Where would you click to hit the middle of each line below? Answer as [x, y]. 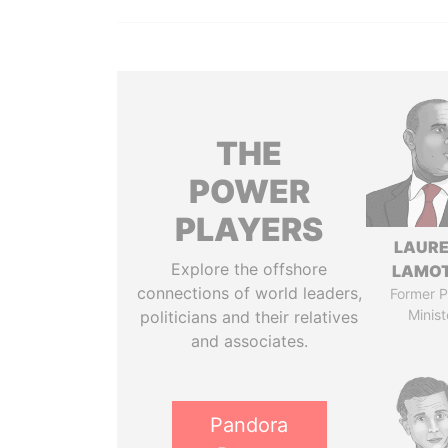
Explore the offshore [249, 269]
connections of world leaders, [249, 293]
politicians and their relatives [249, 317]
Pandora [249, 425]
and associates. [249, 341]
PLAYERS [249, 229]
